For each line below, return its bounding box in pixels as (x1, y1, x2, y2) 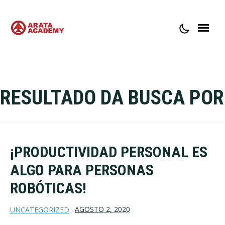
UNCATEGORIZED (10, 205, 69, 215)
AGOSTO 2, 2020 (75, 204, 130, 214)
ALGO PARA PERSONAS (10, 161, 154, 179)
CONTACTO (11, 76, 53, 86)
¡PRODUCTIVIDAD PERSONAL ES (10, 143, 207, 161)
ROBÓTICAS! (10, 179, 86, 197)
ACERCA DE (11, 54, 51, 64)
